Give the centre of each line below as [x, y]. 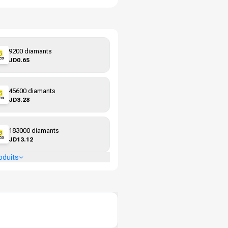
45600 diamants [32, 91]
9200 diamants [30, 51]
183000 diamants [34, 130]
